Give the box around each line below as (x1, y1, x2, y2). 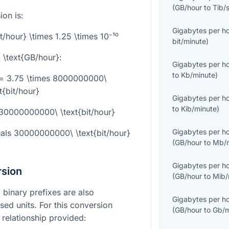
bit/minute (172, 37, 207, 46)
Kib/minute (181, 104, 217, 113)
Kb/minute (181, 71, 216, 80)
